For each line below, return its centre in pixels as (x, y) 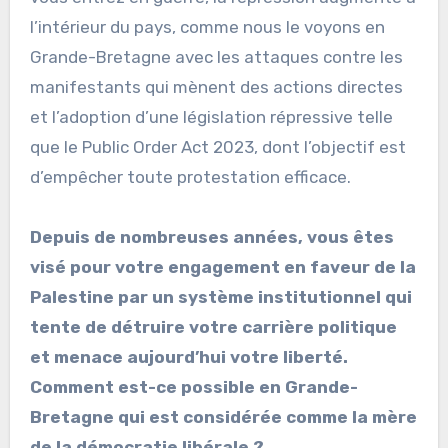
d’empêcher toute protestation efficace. (190, 176)
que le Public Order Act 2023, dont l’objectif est (217, 146)
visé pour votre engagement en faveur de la (222, 266)
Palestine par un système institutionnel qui (220, 296)
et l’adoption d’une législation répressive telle (211, 116)
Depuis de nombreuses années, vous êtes (211, 236)
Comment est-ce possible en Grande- (193, 386)
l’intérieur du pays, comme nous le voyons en (207, 26)
